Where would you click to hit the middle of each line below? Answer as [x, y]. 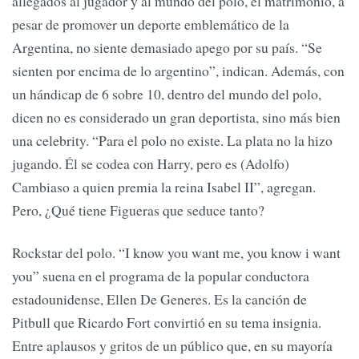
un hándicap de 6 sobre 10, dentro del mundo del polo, [167, 93]
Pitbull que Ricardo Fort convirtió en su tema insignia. [167, 323]
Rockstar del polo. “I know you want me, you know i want [176, 253]
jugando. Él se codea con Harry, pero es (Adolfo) [151, 163]
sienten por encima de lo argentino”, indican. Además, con [178, 70]
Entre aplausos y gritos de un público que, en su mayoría [172, 346]
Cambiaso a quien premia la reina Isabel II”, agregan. [164, 186]
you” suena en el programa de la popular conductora [161, 276]
